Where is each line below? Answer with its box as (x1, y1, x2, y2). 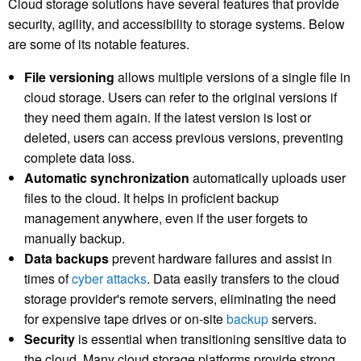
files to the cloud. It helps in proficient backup (24, 189, 279, 208)
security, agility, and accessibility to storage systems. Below (8, 15, 345, 34)
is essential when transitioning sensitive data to (78, 330, 346, 349)
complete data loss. (24, 148, 138, 168)
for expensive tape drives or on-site (24, 309, 226, 329)
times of (24, 269, 72, 288)
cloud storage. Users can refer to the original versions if (24, 88, 337, 107)
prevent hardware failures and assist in (109, 249, 332, 268)
